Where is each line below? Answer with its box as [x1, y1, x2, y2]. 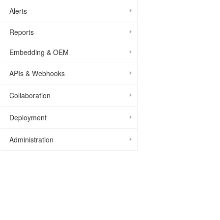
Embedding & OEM [9, 47, 69, 57]
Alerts [9, 6, 27, 16]
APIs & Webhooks [9, 68, 65, 78]
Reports [9, 27, 34, 37]
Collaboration [9, 90, 51, 100]
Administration [9, 135, 54, 144]
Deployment [9, 112, 47, 122]
